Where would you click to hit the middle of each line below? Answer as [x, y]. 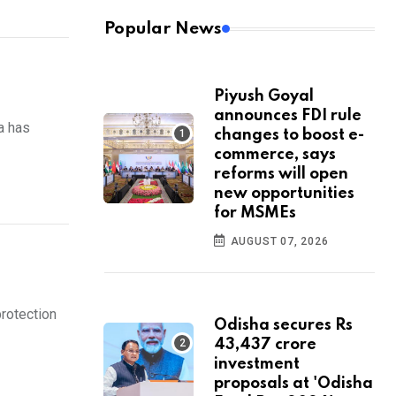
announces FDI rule [288, 116]
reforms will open [281, 175]
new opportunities [284, 194]
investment [257, 365]
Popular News [163, 29]
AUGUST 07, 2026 [278, 242]
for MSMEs [255, 213]
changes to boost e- [289, 136]
